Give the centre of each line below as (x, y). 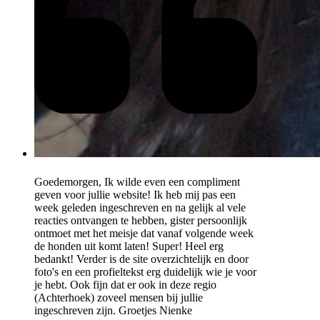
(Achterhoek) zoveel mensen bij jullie (119, 297)
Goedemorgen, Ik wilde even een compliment (137, 181)
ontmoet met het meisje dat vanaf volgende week (144, 233)
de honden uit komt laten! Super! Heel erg (129, 246)
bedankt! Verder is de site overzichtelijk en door (141, 259)
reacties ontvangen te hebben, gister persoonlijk (141, 220)
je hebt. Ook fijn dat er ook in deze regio (125, 284)
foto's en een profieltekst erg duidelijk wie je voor (145, 271)
